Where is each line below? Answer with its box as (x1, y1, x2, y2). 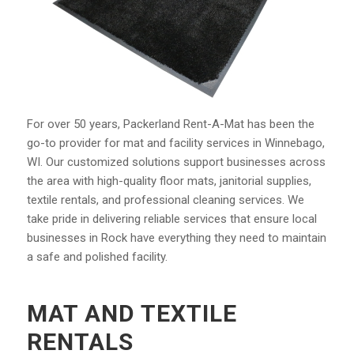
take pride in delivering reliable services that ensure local (26, 212, 317, 227)
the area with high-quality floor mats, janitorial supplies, (26, 174, 311, 189)
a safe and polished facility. (26, 250, 168, 265)
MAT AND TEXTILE (26, 299, 237, 328)
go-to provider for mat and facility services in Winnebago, (26, 136, 325, 151)
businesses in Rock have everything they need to (26, 231, 282, 246)
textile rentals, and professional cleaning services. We (26, 193, 304, 208)
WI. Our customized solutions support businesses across (26, 155, 326, 170)
